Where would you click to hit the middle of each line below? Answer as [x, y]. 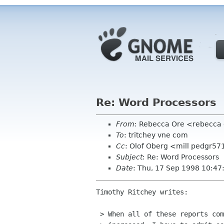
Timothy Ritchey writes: [142, 192]
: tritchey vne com [156, 135]
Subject [129, 157]
